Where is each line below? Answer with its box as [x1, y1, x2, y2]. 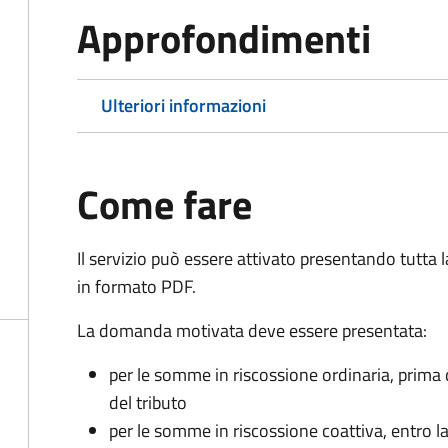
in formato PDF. [77, 273, 196, 300]
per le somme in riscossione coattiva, [109, 417, 387, 444]
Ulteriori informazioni [101, 92, 266, 119]
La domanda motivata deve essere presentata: [77, 317, 427, 344]
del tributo [109, 389, 187, 416]
